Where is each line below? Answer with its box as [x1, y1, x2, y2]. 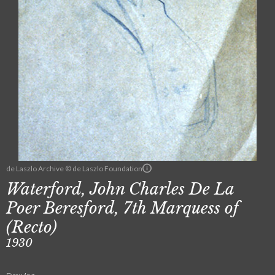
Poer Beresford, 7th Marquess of [6, 198, 239, 218]
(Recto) [6, 217, 57, 237]
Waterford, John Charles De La [6, 179, 234, 199]
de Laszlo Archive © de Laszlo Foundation [6, 163, 142, 173]
